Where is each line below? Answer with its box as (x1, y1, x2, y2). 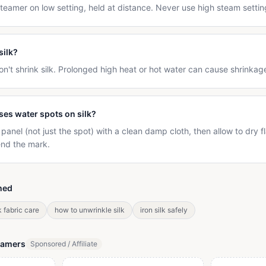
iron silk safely (140, 205, 188, 214)
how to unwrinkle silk (55, 205, 125, 214)
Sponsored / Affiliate (30, 239, 97, 248)
